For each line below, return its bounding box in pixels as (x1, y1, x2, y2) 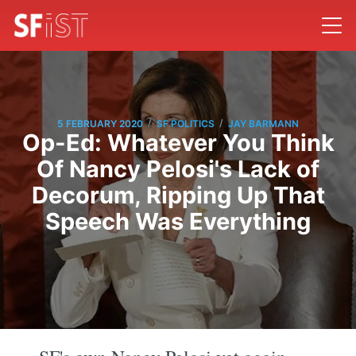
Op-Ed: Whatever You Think (21, 129, 335, 157)
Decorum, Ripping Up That (31, 181, 325, 210)
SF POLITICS (157, 117, 215, 130)
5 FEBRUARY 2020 (57, 117, 143, 130)
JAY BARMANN (228, 117, 299, 130)
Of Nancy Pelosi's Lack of (37, 155, 319, 184)
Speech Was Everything (45, 207, 311, 236)
